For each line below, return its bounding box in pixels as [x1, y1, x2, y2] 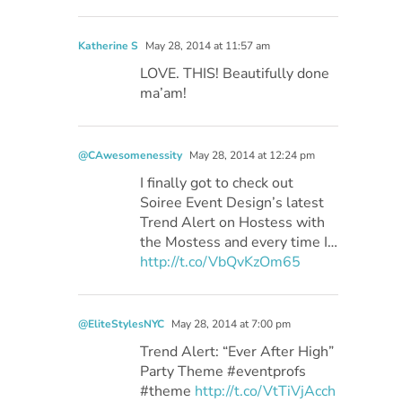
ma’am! [140, 83, 188, 104]
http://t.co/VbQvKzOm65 [140, 252, 301, 273]
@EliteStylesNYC [78, 317, 165, 332]
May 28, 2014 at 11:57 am [143, 39, 271, 54]
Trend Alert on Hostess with [140, 213, 326, 233]
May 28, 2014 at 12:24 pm [187, 148, 316, 163]
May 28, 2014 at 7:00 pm [169, 317, 292, 332]
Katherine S [78, 39, 139, 54]
